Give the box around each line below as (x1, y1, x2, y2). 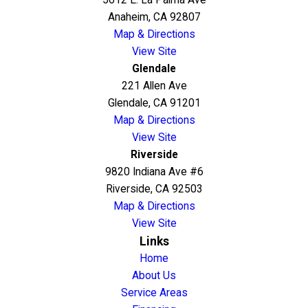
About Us (132, 269, 176, 283)
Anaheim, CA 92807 (107, 11, 201, 24)
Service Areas (120, 287, 188, 300)
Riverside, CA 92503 (105, 183, 203, 196)
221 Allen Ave (121, 80, 187, 93)
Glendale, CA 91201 (107, 97, 201, 110)
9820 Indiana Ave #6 (104, 166, 203, 179)
